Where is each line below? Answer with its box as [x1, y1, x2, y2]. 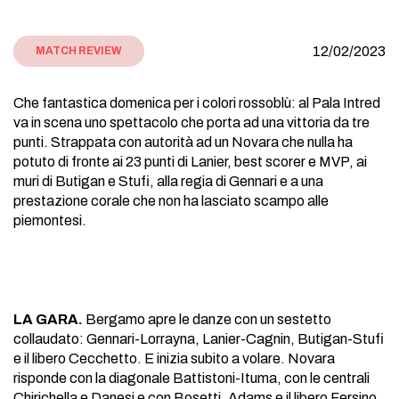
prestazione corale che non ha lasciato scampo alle [13, 193, 329, 208]
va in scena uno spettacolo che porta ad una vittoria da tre [13, 115, 370, 130]
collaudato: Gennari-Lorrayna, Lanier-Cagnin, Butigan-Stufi [13, 331, 384, 346]
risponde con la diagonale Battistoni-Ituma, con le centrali [13, 370, 370, 386]
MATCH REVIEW [36, 45, 122, 57]
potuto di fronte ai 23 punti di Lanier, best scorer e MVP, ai [13, 154, 367, 169]
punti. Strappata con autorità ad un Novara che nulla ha [13, 134, 353, 150]
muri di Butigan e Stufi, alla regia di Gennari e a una [13, 174, 323, 189]
